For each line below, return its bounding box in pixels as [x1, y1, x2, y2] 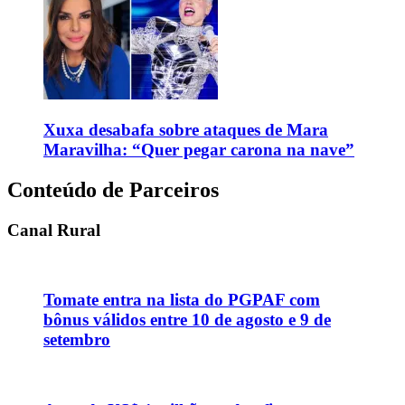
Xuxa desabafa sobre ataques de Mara [43, 119, 328, 139]
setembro [43, 330, 110, 350]
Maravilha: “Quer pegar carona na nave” [43, 139, 354, 159]
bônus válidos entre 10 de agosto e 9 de [43, 310, 331, 330]
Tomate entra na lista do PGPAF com [43, 290, 320, 310]
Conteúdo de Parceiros [7, 177, 219, 202]
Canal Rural [7, 220, 100, 240]
